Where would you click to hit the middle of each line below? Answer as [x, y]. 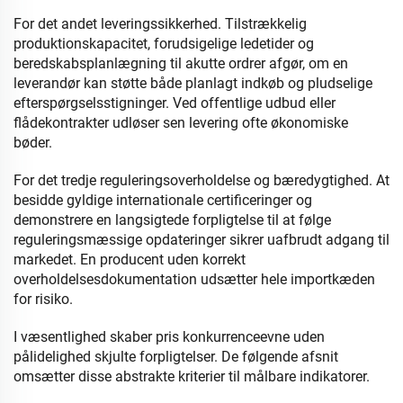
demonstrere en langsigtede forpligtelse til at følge [172, 220]
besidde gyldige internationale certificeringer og [163, 200]
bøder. [33, 143]
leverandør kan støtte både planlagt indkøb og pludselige [193, 83]
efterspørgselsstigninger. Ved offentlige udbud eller [175, 103]
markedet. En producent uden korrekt [130, 260]
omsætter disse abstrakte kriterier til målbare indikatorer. [192, 376]
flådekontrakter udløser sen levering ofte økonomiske [181, 123]
